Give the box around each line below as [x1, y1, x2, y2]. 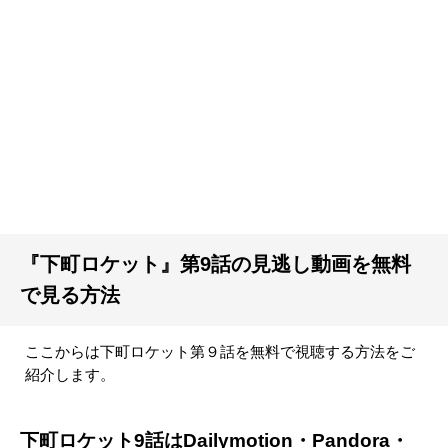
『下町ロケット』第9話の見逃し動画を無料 [20, 253, 411, 276]
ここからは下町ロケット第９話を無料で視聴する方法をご [25, 344, 415, 361]
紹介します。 [25, 367, 115, 384]
